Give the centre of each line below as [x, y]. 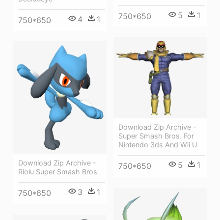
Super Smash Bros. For [156, 136]
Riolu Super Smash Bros [58, 171]
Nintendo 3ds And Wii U [158, 145]
